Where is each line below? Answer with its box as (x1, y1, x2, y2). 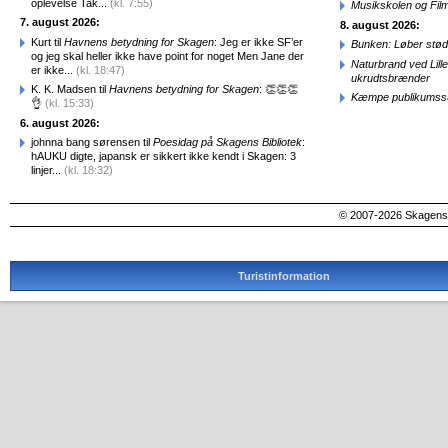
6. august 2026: (20, 116, 100, 129)
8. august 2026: (340, 18, 420, 31)
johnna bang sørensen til (31, 136, 153, 148)
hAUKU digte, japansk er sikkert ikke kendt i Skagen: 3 (31, 150, 296, 162)
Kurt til (31, 35, 64, 48)
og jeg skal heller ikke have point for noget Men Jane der (31, 49, 304, 62)
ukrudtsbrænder (351, 71, 430, 84)
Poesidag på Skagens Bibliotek (153, 136, 302, 148)
